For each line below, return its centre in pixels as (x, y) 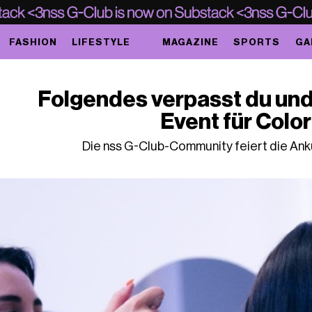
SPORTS (257, 42)
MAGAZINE (191, 42)
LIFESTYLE (101, 42)
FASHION (33, 42)
